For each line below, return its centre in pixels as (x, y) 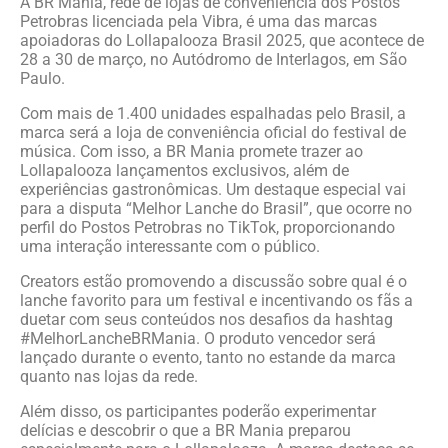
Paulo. (42, 78)
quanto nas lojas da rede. (109, 376)
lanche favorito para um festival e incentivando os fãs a (216, 300)
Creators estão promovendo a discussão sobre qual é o (213, 281)
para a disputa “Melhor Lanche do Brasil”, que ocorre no (216, 208)
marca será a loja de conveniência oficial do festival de (213, 132)
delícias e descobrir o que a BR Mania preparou (185, 430)
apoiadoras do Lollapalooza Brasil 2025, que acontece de (222, 40)
